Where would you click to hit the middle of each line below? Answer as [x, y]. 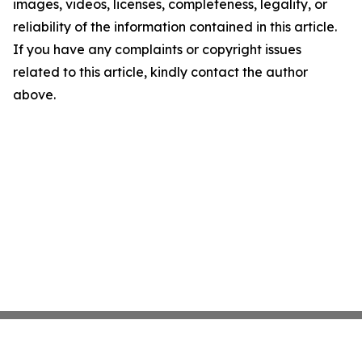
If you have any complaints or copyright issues [157, 50]
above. [34, 95]
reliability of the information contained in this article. [175, 27]
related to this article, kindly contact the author [160, 72]
